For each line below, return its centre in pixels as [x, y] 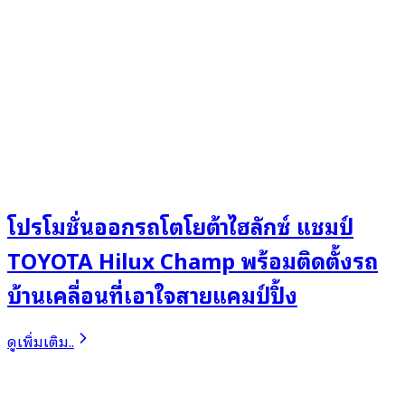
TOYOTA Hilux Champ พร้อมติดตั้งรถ [193, 260]
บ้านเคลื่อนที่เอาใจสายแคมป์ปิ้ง [152, 294]
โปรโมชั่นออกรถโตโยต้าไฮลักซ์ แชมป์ [180, 226]
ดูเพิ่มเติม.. [41, 340]
